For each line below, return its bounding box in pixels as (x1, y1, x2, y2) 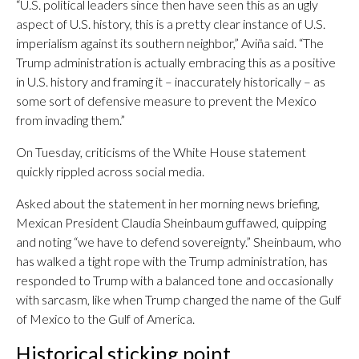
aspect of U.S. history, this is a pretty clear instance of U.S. (16, 16, 325, 31)
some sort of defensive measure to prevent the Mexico (16, 93, 317, 108)
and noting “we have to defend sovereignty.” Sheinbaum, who (16, 234, 341, 249)
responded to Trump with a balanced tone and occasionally (16, 272, 333, 288)
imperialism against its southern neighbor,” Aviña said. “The (16, 35, 324, 50)
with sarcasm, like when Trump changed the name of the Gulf (16, 292, 341, 307)
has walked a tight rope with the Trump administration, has (16, 253, 328, 268)
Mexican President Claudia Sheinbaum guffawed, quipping (16, 215, 326, 230)
